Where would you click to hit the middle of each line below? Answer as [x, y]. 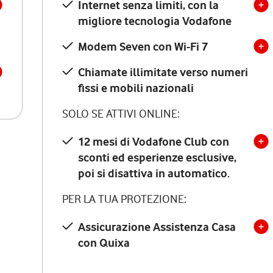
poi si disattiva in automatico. [154, 173]
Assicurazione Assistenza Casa [157, 227]
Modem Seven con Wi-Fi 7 [143, 46]
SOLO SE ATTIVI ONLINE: [121, 113]
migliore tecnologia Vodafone [155, 21]
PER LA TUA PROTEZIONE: [124, 199]
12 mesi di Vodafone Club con [154, 141]
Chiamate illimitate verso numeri [163, 72]
